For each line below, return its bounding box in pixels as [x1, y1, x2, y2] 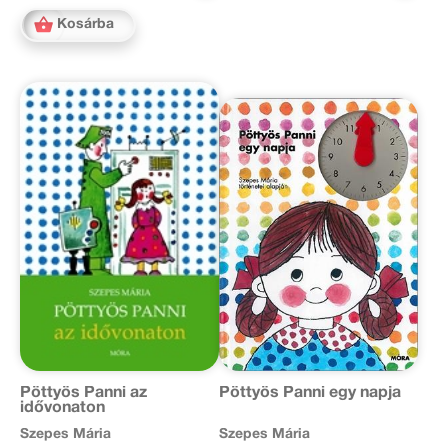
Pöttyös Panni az [20, 385, 147, 400]
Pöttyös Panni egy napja [218, 385, 401, 400]
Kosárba [57, 17, 114, 31]
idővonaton [20, 400, 105, 415]
